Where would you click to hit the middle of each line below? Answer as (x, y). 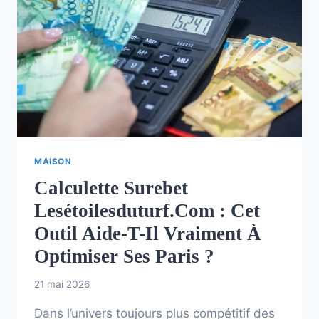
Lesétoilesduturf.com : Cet (147, 210)
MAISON (53, 161)
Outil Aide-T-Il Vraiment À (148, 233)
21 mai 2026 (62, 284)
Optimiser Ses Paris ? (124, 256)
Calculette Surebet (111, 188)
